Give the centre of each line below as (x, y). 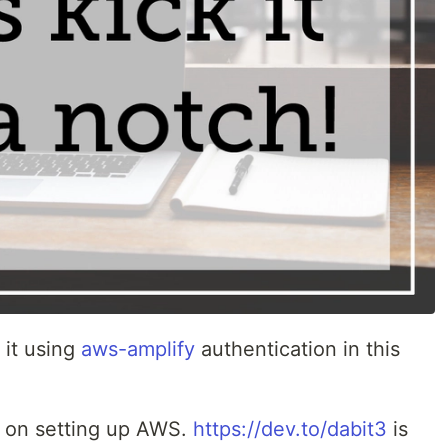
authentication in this (297, 348)
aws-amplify (138, 348)
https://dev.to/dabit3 (290, 428)
